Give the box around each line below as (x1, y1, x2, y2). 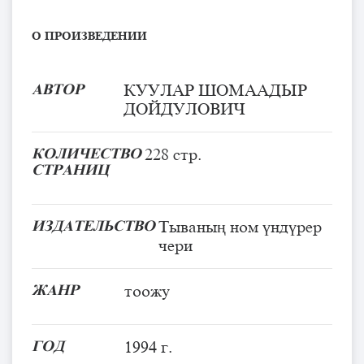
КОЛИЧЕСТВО (32, 145, 141, 162)
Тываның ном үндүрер (158, 217, 322, 236)
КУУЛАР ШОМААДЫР (123, 80, 307, 99)
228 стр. (145, 145, 201, 163)
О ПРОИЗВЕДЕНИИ (32, 28, 150, 42)
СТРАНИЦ (32, 161, 109, 178)
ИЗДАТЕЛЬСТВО (32, 217, 155, 234)
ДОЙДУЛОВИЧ (123, 99, 245, 118)
